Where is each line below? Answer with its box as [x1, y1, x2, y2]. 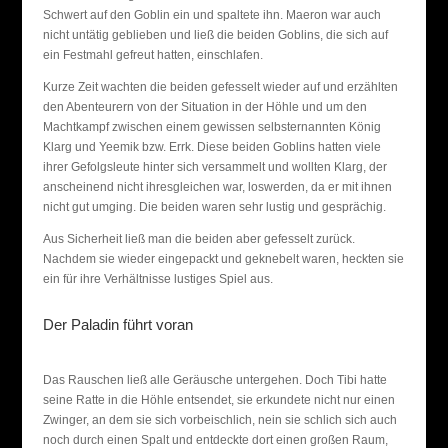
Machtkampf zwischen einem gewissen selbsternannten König [42, 120, 381, 134]
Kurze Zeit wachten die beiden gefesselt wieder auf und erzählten [42, 80, 398, 94]
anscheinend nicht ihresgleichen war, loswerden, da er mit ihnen [42, 180, 392, 194]
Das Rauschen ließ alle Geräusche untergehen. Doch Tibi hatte [42, 373, 387, 387]
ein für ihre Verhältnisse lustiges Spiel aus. [42, 272, 273, 286]
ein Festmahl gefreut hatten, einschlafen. [42, 48, 263, 62]
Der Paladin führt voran [42, 316, 193, 333]
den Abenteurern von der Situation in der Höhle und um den [42, 100, 367, 114]
